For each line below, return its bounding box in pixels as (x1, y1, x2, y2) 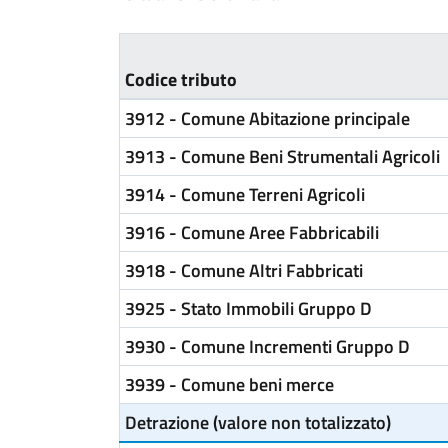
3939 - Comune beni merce (125, 371, 335, 398)
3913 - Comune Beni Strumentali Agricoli (125, 143, 441, 170)
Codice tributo (125, 66, 238, 93)
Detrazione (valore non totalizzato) (125, 409, 392, 436)
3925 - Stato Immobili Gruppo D (125, 295, 373, 322)
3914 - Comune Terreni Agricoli (125, 181, 366, 208)
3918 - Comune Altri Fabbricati (125, 257, 364, 284)
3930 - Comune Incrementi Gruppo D (125, 333, 411, 360)
